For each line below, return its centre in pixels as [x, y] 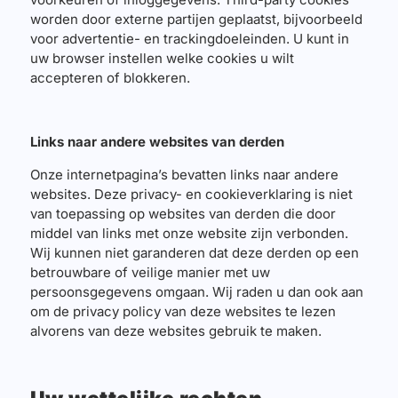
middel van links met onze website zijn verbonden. [189, 233]
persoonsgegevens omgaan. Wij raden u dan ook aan [196, 291]
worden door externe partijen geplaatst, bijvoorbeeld [196, 19]
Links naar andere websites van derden [157, 142]
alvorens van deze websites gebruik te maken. [175, 330]
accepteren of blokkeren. [110, 77]
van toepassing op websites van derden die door [183, 213]
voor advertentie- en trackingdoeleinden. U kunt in [189, 38]
